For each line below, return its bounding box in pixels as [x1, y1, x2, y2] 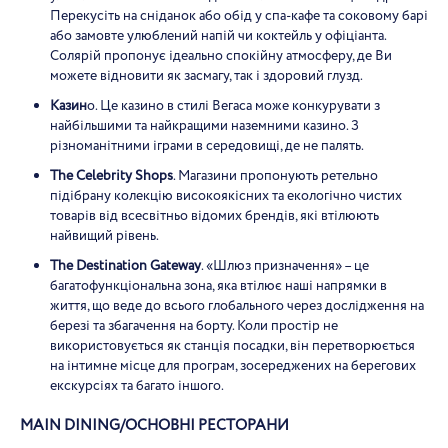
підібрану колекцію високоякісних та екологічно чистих [50, 186, 402, 206]
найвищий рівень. [50, 226, 159, 246]
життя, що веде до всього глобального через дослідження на [50, 296, 424, 316]
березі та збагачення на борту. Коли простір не [50, 316, 338, 336]
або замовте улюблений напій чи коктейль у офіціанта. [50, 26, 386, 46]
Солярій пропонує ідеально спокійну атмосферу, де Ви [50, 46, 392, 66]
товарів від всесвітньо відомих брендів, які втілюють [50, 206, 379, 226]
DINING [64, 415, 120, 437]
